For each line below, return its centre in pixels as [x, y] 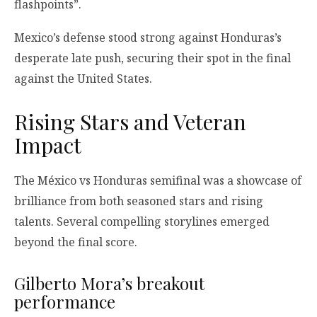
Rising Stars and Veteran [130, 122]
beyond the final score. [76, 242]
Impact [48, 145]
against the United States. [83, 79]
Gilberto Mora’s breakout [109, 283]
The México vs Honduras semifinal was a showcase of [158, 180]
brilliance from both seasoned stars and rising [139, 201]
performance [65, 301]
